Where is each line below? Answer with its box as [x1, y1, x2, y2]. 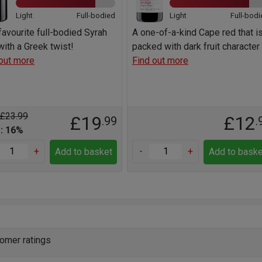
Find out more [132, 54, 188, 66]
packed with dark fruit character [132, 40, 260, 52]
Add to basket [54, 146, 112, 157]
